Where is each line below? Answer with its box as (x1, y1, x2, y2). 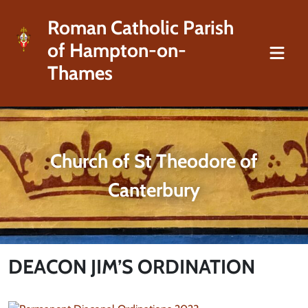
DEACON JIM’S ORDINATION (8, 254, 255, 278)
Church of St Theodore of (50, 149, 258, 173)
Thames (47, 61, 113, 85)
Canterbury (108, 178, 200, 201)
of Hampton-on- (47, 38, 186, 62)
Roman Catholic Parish (47, 16, 234, 39)
